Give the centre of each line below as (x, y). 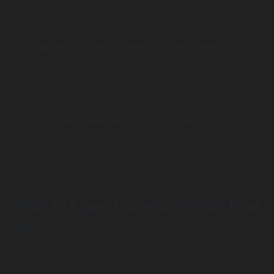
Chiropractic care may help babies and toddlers (144, 61)
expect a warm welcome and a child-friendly (113, 267)
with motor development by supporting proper (142, 76)
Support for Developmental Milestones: (128, 46)
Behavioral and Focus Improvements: (124, 120)
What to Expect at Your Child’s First (135, 206)
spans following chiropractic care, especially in (142, 149)
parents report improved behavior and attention (145, 135)
